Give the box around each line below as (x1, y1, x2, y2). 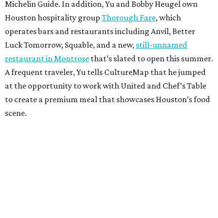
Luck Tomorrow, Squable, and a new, (5, 40, 136, 50)
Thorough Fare (102, 13, 156, 23)
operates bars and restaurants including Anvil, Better (5, 26, 195, 36)
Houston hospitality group (5, 13, 102, 23)
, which (156, 13, 181, 23)
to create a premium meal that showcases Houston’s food (5, 94, 210, 105)
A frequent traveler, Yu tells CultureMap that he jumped (5, 67, 206, 77)
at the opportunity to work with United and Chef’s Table (5, 81, 206, 91)
